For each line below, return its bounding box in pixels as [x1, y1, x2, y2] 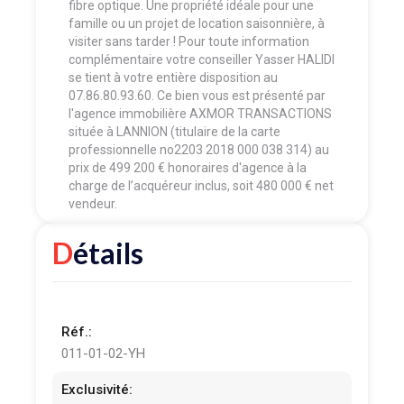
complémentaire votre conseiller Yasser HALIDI [69, 51, 335, 67]
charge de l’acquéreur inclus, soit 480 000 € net [69, 178, 334, 193]
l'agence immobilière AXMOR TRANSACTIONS [69, 106, 332, 121]
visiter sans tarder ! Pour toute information [69, 33, 309, 49]
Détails [73, 235, 144, 271]
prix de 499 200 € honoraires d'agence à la [69, 160, 307, 175]
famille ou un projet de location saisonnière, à [69, 15, 325, 31]
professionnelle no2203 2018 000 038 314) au [69, 142, 329, 157]
